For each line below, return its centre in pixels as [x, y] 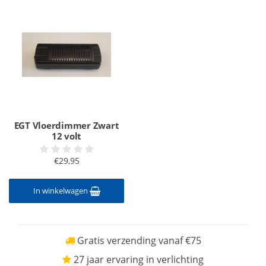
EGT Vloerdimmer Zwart [66, 125]
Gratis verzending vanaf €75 [138, 240]
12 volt [66, 136]
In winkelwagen [61, 191]
